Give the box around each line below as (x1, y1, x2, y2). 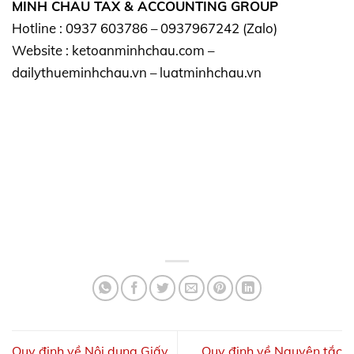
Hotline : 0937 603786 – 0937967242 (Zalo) (12, 19, 277, 36)
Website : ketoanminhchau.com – (12, 41, 214, 58)
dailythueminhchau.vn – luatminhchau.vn (12, 63, 262, 81)
